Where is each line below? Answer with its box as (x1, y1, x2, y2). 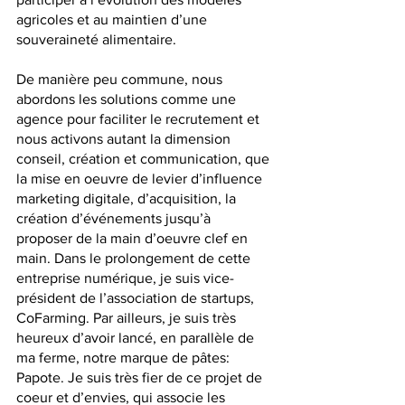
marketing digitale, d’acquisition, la (16, 191, 240, 207)
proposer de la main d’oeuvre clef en (16, 231, 251, 247)
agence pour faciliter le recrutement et (16, 111, 263, 127)
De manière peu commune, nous (16, 71, 226, 88)
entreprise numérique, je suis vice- (16, 270, 234, 287)
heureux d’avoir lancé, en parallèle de (16, 330, 258, 346)
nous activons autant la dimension (16, 131, 234, 147)
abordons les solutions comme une (16, 91, 240, 108)
